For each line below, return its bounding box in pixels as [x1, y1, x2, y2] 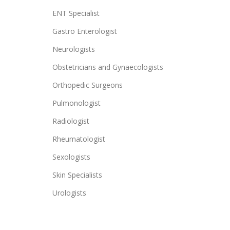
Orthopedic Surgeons [52, 80, 123, 90]
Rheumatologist [52, 133, 105, 144]
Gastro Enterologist [52, 26, 117, 36]
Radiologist [52, 116, 89, 126]
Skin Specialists [52, 169, 102, 180]
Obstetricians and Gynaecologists [52, 62, 163, 72]
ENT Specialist [52, 8, 100, 18]
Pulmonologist [52, 98, 101, 108]
